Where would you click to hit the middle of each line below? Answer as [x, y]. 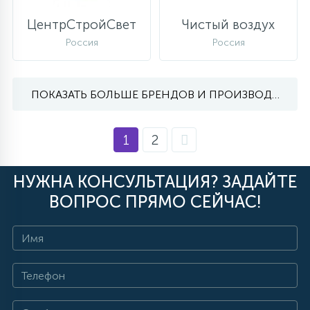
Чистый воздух [228, 24]
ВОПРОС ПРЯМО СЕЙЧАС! [155, 202]
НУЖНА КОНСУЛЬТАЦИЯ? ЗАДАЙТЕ [155, 182]
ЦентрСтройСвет [82, 24]
